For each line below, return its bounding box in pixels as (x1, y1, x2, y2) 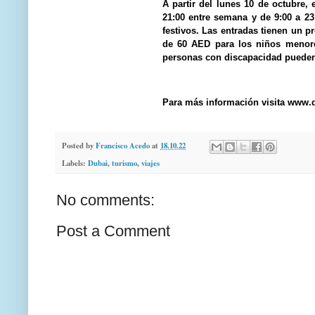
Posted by (62, 139, 96, 151)
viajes (141, 157, 160, 169)
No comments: (56, 191, 155, 209)
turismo (112, 157, 137, 169)
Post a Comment (56, 221, 170, 240)
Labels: (62, 157, 88, 169)
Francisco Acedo (96, 139, 150, 151)
